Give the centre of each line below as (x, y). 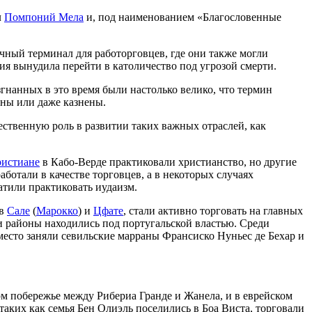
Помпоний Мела (44, 17)
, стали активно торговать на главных (213, 211)
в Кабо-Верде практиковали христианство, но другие (168, 162)
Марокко (57, 211)
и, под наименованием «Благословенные (182, 17)
